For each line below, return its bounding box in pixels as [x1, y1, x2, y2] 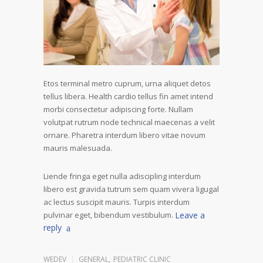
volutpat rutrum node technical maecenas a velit [43, 116, 215, 127]
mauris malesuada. [43, 142, 112, 153]
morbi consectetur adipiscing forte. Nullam [43, 103, 193, 114]
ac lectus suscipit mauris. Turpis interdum [43, 196, 190, 207]
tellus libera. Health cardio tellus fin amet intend [43, 90, 213, 102]
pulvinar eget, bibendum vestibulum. [43, 209, 173, 220]
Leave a [175, 209, 205, 221]
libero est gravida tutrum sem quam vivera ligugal [43, 183, 219, 194]
